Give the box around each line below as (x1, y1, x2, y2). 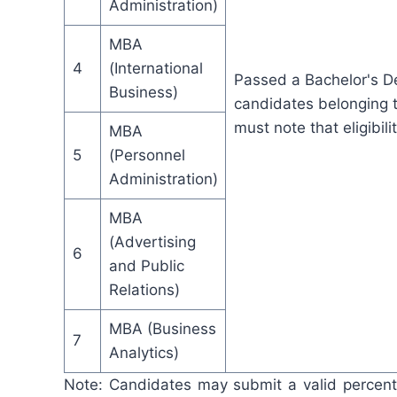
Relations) (108, 280, 180, 299)
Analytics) (108, 343, 179, 362)
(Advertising (108, 232, 196, 251)
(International (108, 58, 203, 77)
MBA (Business (108, 319, 216, 338)
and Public (108, 256, 184, 275)
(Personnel (108, 145, 185, 164)
